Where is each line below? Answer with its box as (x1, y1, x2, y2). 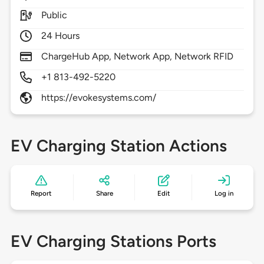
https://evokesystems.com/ (41, 92, 157, 104)
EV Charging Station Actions (10, 136, 227, 156)
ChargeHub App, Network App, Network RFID (41, 51, 234, 62)
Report (31, 189, 52, 198)
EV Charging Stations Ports (10, 231, 216, 252)
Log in (214, 189, 233, 198)
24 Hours (41, 30, 80, 42)
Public (41, 9, 67, 21)
